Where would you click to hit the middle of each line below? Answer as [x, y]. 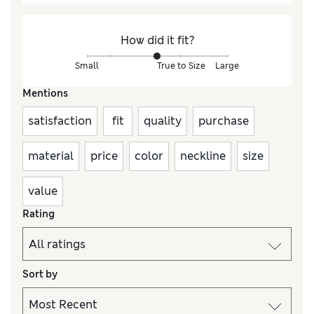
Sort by [40, 274]
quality [163, 121]
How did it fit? [157, 41]
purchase [224, 121]
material [51, 156]
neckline [203, 156]
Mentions [45, 94]
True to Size [181, 66]
